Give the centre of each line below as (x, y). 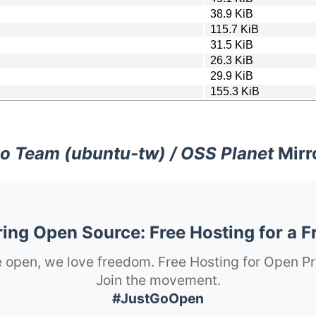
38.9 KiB (232, 13)
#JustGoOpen (158, 298)
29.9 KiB (232, 75)
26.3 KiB (232, 60)
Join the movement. (158, 280)
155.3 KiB (235, 91)
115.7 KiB (235, 29)
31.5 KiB (232, 44)
